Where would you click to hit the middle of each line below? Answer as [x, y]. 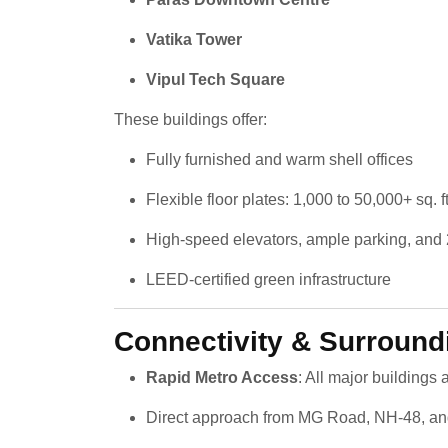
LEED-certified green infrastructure [268, 279]
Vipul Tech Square [215, 79]
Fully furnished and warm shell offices [279, 159]
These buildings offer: [190, 119]
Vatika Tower [194, 39]
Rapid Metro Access [222, 377]
